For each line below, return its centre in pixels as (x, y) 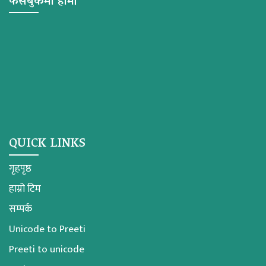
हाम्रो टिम (25, 189)
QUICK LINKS (47, 144)
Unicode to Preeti (47, 229)
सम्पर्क (20, 209)
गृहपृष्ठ (20, 168)
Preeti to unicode (47, 249)
